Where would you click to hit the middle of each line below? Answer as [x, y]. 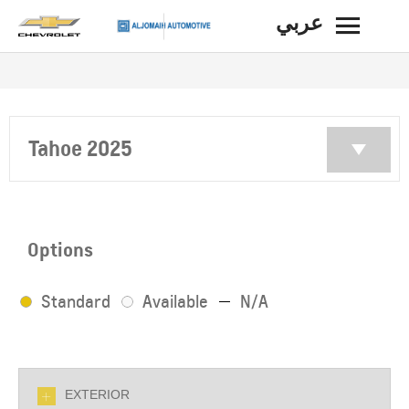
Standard [76, 302]
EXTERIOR [97, 394]
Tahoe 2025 [80, 149]
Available [175, 302]
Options [60, 250]
